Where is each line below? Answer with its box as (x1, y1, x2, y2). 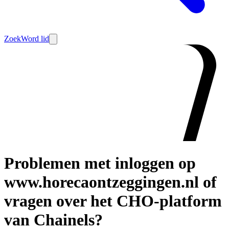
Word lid (21, 34, 49, 43)
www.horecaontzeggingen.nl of (4, 173, 217, 192)
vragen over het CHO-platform (4, 192, 222, 211)
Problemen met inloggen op (4, 154, 196, 173)
